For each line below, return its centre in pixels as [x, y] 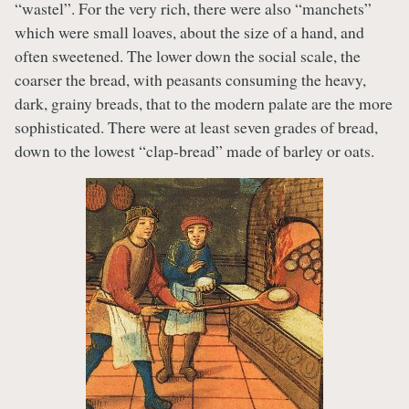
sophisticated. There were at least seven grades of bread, [196, 126]
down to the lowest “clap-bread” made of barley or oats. [194, 150]
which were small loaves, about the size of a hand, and [189, 31]
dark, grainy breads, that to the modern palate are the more [204, 103]
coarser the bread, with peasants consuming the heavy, [190, 79]
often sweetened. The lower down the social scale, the [188, 55]
